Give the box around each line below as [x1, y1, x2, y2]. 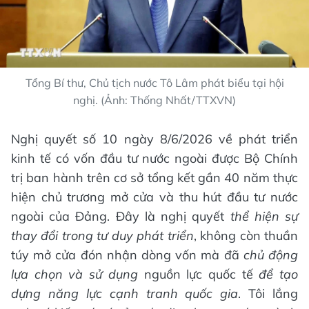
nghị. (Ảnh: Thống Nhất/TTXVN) [73, 93, 236, 108]
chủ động [243, 247, 299, 263]
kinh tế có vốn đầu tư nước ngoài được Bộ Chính [11, 150, 298, 167]
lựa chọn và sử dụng [11, 266, 138, 283]
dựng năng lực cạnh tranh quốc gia [11, 286, 239, 302]
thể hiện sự [230, 208, 299, 225]
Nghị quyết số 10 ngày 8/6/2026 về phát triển [11, 131, 298, 148]
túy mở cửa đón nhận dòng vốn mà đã [11, 247, 243, 263]
